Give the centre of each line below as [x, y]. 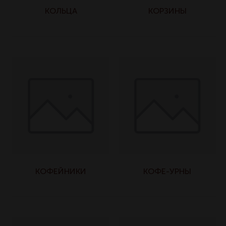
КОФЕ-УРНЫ [167, 171]
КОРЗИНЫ [167, 11]
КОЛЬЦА [61, 11]
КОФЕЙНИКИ [61, 171]
